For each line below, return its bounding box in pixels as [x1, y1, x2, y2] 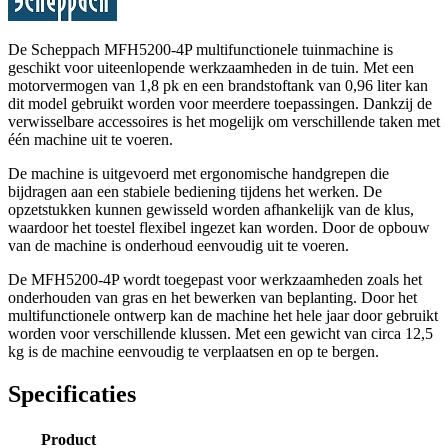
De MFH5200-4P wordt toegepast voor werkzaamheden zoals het [8, 270, 422, 288]
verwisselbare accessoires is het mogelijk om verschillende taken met [8, 112, 440, 130]
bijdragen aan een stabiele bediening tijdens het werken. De [8, 182, 382, 200]
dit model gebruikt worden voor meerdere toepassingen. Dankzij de [8, 94, 432, 112]
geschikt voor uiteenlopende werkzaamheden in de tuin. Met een [8, 58, 414, 76]
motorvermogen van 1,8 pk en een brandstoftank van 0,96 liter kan [8, 76, 428, 94]
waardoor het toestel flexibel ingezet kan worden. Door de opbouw [8, 218, 430, 236]
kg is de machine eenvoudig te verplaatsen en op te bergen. [8, 342, 379, 360]
